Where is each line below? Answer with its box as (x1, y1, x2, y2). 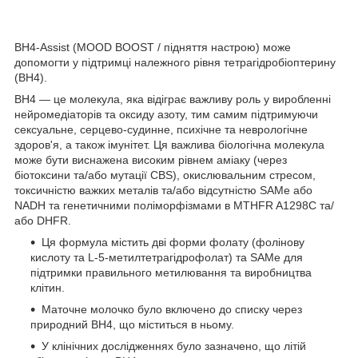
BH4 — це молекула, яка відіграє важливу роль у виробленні (14, 92, 331, 105)
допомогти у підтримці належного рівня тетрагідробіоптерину (14, 55, 336, 69)
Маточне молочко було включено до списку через (42, 302, 302, 316)
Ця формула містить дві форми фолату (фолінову (42, 235, 304, 249)
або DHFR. (14, 213, 71, 227)
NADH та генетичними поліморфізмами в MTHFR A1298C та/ (14, 198, 334, 212)
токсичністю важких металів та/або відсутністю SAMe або (14, 183, 312, 197)
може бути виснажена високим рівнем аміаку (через (14, 153, 287, 166)
